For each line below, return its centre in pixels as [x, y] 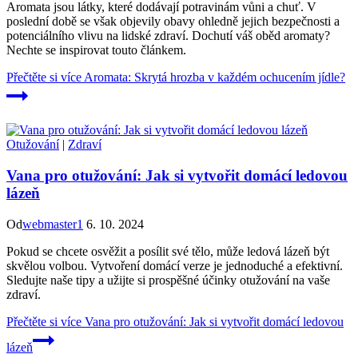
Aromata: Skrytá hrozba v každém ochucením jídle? [213, 78]
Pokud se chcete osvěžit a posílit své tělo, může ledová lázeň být [168, 251]
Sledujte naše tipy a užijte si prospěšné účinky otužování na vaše [168, 280]
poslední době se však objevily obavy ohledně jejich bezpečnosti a [173, 22]
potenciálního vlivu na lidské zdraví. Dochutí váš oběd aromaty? [168, 36]
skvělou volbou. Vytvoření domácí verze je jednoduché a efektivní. [175, 265]
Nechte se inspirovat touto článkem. [96, 50]
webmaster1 [53, 224]
